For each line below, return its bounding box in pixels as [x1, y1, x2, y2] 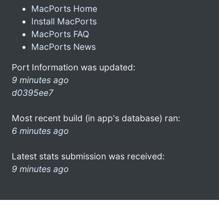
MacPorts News [31, 41, 96, 52]
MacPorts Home [31, 3, 97, 14]
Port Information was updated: [12, 62, 135, 72]
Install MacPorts [31, 16, 97, 26]
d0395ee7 [12, 87, 53, 98]
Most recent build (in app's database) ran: [12, 112, 180, 123]
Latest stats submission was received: [12, 151, 165, 161]
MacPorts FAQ [31, 28, 89, 39]
